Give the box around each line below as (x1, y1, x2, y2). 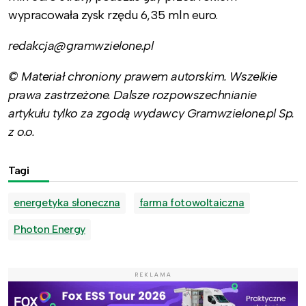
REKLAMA (134, 270, 172, 278)
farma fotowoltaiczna (139, 196, 245, 210)
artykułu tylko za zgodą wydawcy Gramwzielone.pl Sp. (8, 105, 295, 121)
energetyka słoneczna (14, 196, 120, 210)
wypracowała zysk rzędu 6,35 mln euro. (8, 7, 218, 23)
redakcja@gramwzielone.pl (8, 38, 154, 53)
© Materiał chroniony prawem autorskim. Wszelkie (8, 68, 277, 84)
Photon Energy (14, 223, 85, 236)
